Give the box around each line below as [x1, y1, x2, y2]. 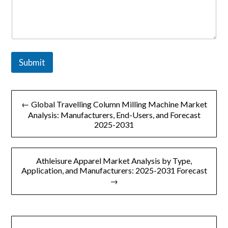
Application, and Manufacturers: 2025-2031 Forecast [21, 165, 207, 175]
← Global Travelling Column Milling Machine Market [21, 99, 207, 109]
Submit [19, 56, 46, 68]
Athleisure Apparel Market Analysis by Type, [36, 155, 192, 165]
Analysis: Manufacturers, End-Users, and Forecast [27, 109, 201, 120]
